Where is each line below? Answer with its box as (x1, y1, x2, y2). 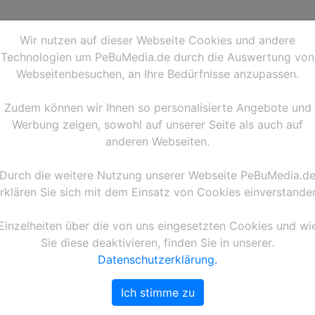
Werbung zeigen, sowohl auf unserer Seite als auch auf (12, 117, 303, 131)
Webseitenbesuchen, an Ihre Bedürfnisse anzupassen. (16, 67, 299, 81)
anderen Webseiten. (105, 134, 210, 148)
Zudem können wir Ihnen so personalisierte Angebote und (4, 101, 311, 115)
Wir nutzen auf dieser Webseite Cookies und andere (20, 33, 295, 47)
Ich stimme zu (120, 285, 195, 300)
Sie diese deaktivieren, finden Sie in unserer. (41, 236, 274, 250)
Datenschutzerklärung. (98, 252, 217, 266)
